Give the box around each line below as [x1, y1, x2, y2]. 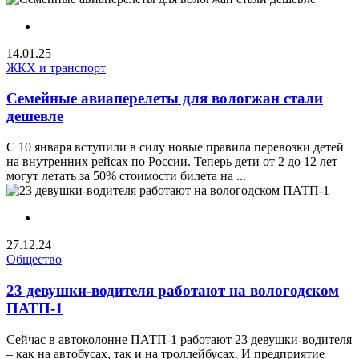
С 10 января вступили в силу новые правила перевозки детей [6, 140, 344, 155]
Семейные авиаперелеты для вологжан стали [6, 90, 323, 107]
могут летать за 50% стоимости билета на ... [6, 169, 246, 184]
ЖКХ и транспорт [6, 60, 106, 75]
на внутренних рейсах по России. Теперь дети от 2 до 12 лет [6, 155, 337, 169]
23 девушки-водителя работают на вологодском [6, 281, 339, 299]
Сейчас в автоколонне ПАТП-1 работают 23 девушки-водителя [6, 332, 352, 346]
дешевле [6, 107, 63, 125]
